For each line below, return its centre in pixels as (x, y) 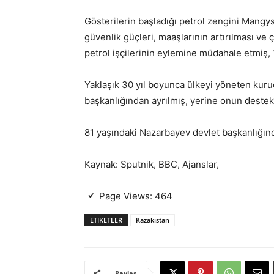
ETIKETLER (106, 220)
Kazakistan (153, 220)
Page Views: (126, 196)
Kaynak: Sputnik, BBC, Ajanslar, (152, 164)
